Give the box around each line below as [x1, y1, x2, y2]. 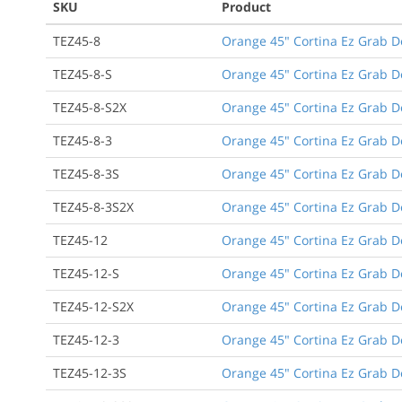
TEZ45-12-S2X [53, 297, 134, 315]
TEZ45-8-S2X [53, 98, 127, 116]
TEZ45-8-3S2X [53, 197, 134, 215]
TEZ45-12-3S [53, 363, 127, 381]
